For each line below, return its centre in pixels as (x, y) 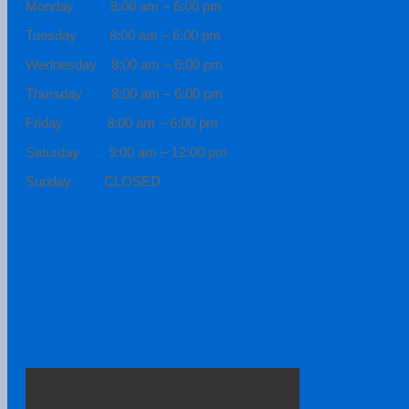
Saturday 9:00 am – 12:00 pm (126, 152)
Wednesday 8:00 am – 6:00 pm (124, 64)
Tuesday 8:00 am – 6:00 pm (123, 35)
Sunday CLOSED (93, 181)
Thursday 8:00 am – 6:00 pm (124, 93)
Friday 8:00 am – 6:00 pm (122, 122)
